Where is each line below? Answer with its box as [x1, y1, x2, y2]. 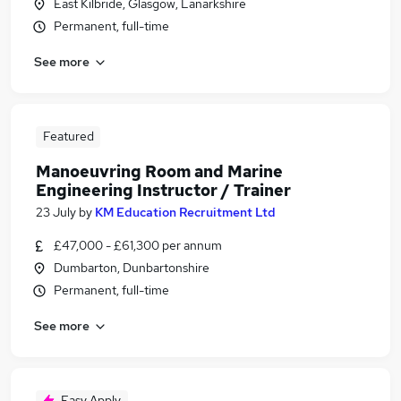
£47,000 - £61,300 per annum [54, 237, 222, 253]
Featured [42, 128, 94, 144]
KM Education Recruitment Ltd [95, 204, 276, 220]
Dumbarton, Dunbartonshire [54, 260, 209, 276]
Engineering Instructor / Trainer [36, 180, 291, 200]
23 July [36, 204, 76, 220]
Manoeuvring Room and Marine [36, 161, 283, 182]
